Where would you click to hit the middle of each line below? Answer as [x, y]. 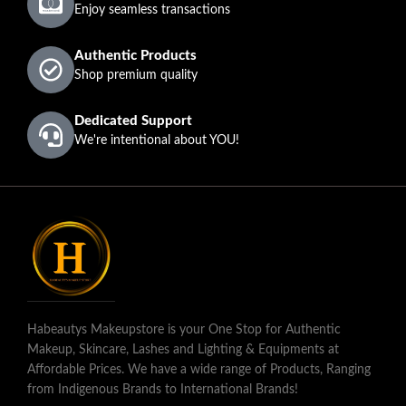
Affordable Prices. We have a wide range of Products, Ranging [199, 369]
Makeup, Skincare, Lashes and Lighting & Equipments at [183, 349]
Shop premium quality [136, 75]
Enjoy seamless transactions [152, 10]
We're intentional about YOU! [157, 140]
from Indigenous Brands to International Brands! [163, 389]
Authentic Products [135, 55]
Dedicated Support [133, 121]
